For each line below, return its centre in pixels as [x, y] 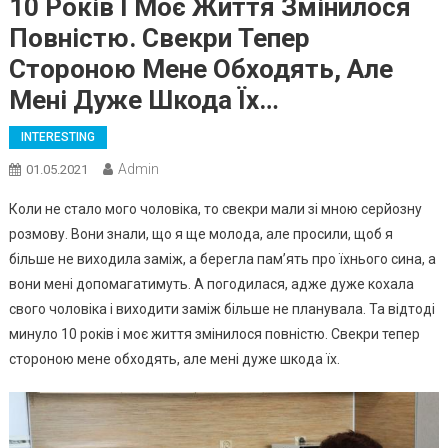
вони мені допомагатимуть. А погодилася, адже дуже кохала [211, 283]
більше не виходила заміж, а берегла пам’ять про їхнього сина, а [222, 258]
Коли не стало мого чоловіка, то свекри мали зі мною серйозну [215, 208]
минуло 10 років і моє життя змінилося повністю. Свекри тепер [214, 333]
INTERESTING [57, 136]
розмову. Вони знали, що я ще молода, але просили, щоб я [200, 233]
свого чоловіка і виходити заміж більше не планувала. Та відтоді [221, 308]
